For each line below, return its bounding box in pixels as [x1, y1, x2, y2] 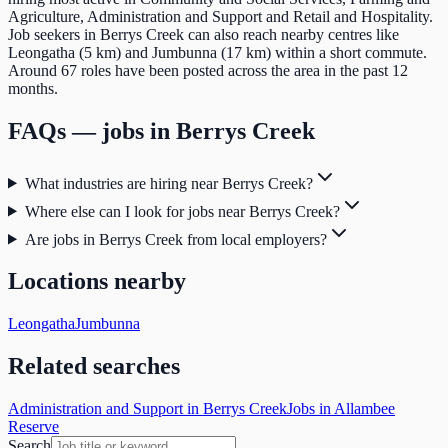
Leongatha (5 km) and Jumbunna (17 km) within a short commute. [8, 43, 427, 61]
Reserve [8, 418, 59, 436]
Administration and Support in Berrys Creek [8, 400, 287, 418]
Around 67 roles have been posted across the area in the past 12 [8, 61, 408, 79]
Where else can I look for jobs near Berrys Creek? [24, 202, 340, 220]
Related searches [8, 353, 180, 380]
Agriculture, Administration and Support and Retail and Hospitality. [8, 7, 433, 25]
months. [8, 79, 58, 97]
